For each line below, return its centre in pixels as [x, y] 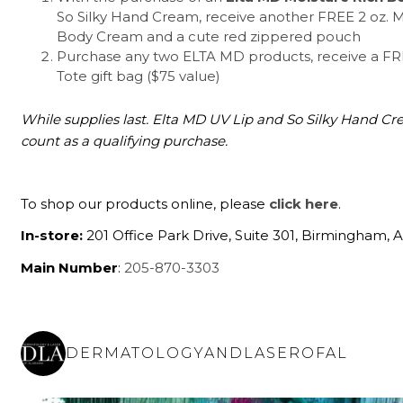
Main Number [70, 267]
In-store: [52, 236]
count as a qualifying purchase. [125, 140]
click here [304, 204]
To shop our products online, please [145, 204]
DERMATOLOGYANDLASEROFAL [207, 354]
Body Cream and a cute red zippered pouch [209, 36]
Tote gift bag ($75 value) [139, 76]
